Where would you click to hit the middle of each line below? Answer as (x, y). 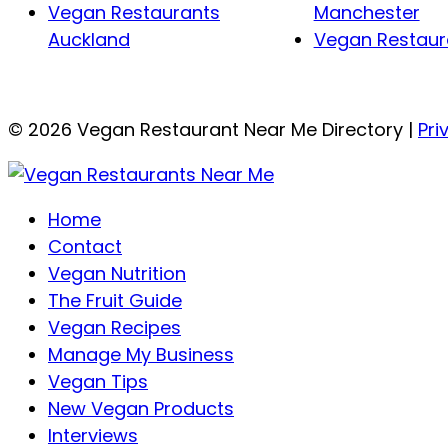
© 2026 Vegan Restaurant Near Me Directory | (213, 130)
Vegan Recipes (114, 328)
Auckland (89, 40)
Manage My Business (141, 355)
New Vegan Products (141, 409)
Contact (85, 247)
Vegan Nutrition (117, 274)
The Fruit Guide (115, 301)
